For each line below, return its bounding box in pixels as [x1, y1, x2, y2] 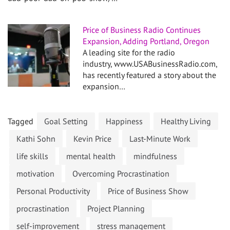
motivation [16, 168, 54, 179]
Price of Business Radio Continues [83, 25, 201, 35]
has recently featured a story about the [83, 70, 217, 81]
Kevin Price [73, 133, 111, 144]
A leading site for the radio [83, 47, 176, 58]
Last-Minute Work [129, 133, 190, 144]
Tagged [8, 116, 35, 127]
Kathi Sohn [16, 133, 55, 144]
